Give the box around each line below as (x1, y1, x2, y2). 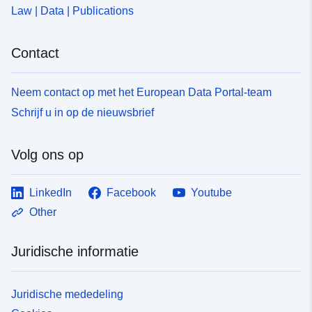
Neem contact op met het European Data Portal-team (11, 86, 272, 98)
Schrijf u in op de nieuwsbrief (11, 106, 154, 118)
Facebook (107, 186, 156, 198)
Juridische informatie (11, 243, 139, 259)
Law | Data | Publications (11, 4, 134, 17)
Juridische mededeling (11, 288, 123, 300)
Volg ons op (11, 146, 84, 162)
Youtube (191, 186, 232, 198)
